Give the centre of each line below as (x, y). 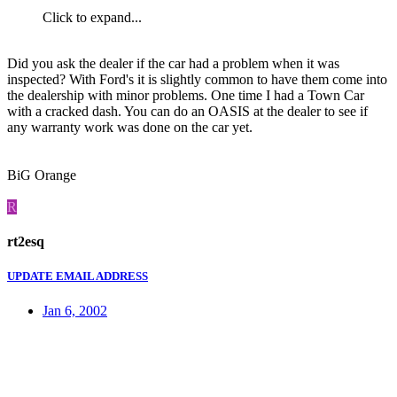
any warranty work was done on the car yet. (130, 127)
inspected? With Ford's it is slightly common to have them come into (197, 79)
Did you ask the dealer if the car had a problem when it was (173, 63)
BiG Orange (42, 175)
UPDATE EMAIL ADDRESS (78, 276)
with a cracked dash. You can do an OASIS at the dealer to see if (187, 111)
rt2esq (26, 242)
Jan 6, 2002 (75, 311)
